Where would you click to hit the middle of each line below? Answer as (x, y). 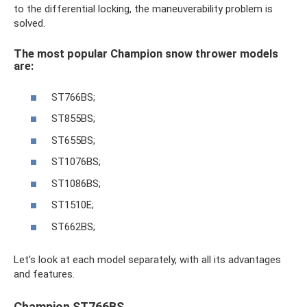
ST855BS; (73, 119)
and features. (44, 274)
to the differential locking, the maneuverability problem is (143, 9)
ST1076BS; (76, 162)
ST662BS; (73, 226)
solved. (29, 24)
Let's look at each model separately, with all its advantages (147, 259)
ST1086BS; (76, 183)
